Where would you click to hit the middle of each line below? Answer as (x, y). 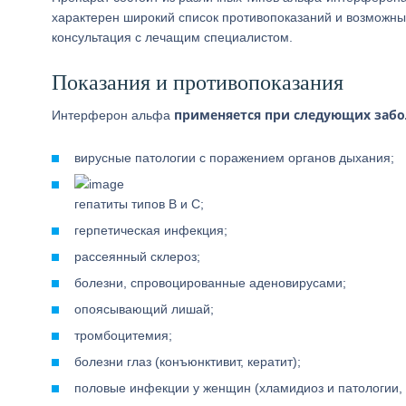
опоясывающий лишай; (144, 309)
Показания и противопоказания (198, 82)
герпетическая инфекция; (151, 230)
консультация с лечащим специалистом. (172, 37)
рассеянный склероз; (137, 256)
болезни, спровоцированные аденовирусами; (210, 283)
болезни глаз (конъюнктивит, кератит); (188, 362)
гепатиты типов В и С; (139, 204)
